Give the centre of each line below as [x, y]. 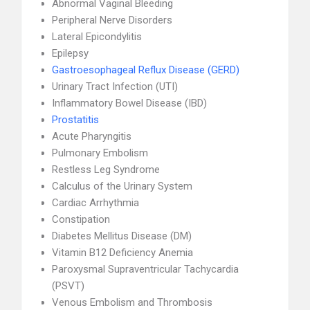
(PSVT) [68, 286]
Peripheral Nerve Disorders [112, 20]
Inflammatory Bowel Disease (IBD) [129, 103]
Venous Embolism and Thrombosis [132, 302]
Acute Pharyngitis [92, 136]
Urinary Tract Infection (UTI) [115, 86]
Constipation [81, 219]
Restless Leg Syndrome [106, 170]
